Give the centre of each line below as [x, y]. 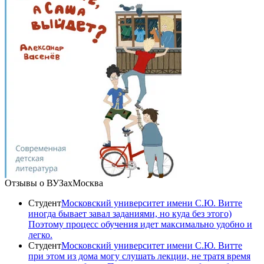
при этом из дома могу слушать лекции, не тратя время [139, 256]
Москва [88, 183]
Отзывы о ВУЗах [39, 183]
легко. [40, 235]
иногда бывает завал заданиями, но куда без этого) [130, 213]
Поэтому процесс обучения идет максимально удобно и [140, 224]
